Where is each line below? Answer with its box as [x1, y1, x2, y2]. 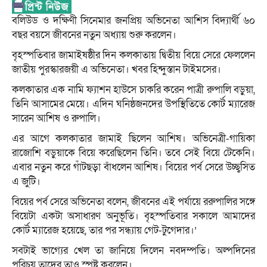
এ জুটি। [12, 175, 41, 189]
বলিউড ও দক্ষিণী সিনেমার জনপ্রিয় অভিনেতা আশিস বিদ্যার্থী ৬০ [12, 14, 255, 28]
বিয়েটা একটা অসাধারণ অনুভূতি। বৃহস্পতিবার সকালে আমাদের [12, 209, 255, 223]
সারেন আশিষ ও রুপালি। [12, 111, 101, 126]
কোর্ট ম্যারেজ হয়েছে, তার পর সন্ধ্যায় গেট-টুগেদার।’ [12, 223, 197, 238]
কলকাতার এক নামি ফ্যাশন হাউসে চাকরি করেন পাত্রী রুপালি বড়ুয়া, [12, 83, 255, 97]
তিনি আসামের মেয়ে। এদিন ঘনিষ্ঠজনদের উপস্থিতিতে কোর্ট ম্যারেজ [12, 97, 255, 111]
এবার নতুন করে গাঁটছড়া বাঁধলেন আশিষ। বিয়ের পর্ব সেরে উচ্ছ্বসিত [12, 160, 255, 175]
